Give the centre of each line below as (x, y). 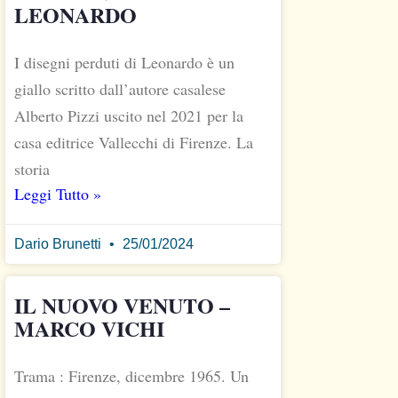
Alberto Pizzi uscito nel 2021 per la (129, 116)
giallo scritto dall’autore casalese (120, 89)
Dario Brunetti (60, 244)
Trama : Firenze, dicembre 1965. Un (131, 376)
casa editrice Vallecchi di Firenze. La (134, 143)
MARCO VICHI (89, 329)
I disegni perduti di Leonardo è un (124, 63)
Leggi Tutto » (58, 194)
